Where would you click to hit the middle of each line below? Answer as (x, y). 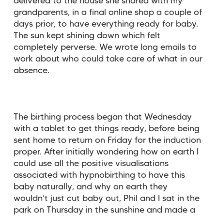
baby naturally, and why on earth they (91, 187)
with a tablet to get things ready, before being (107, 129)
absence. (31, 70)
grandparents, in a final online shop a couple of (108, 12)
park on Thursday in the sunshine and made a (104, 210)
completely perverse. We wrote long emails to (105, 47)
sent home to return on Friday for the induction (107, 140)
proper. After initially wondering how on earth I (106, 152)
